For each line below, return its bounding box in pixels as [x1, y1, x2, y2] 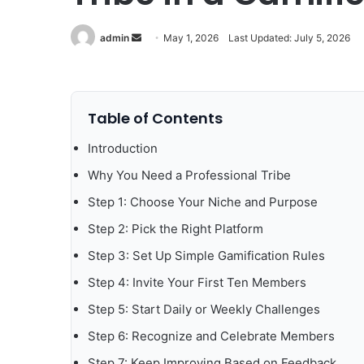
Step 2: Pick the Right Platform [88, 221, 263, 237]
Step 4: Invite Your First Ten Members [88, 275, 306, 291]
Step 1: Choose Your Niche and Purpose [88, 194, 318, 210]
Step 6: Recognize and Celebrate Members [88, 328, 335, 344]
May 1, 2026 [163, 31, 219, 44]
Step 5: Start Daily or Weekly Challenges [88, 301, 320, 318]
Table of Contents [88, 108, 223, 129]
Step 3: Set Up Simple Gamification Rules [88, 248, 325, 264]
